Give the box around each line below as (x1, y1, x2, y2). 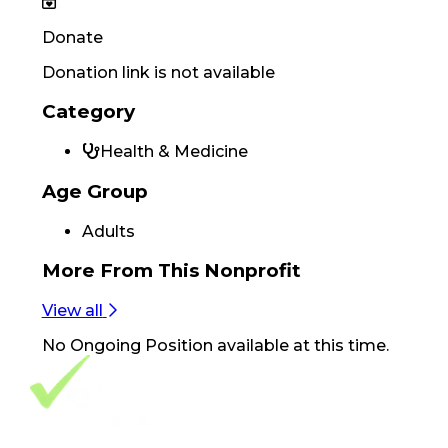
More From (41, 259, 153, 283)
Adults (81, 221, 135, 241)
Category (41, 100, 135, 124)
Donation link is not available (41, 62, 275, 82)
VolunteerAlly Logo (28, 353, 217, 377)
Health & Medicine (99, 142, 248, 162)
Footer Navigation (7, 353, 238, 383)
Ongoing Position (69, 335, 213, 355)
